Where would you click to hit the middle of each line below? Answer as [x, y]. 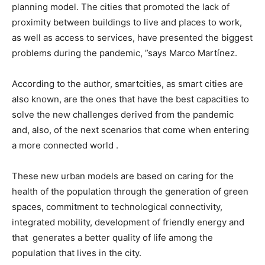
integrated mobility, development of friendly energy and [128, 222]
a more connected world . [66, 145]
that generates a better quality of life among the [112, 237]
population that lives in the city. [78, 253]
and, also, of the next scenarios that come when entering [130, 130]
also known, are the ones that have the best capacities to [130, 99]
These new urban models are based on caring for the [123, 176]
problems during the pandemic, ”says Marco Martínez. [126, 53]
